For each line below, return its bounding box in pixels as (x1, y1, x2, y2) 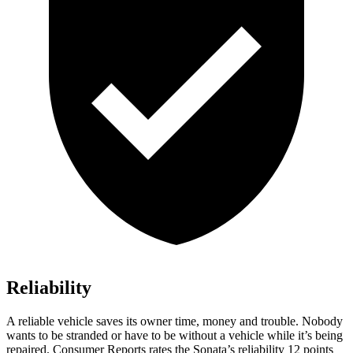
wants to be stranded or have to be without (6, 329, 217, 343)
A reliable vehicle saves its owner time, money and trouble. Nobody (6, 314, 343, 329)
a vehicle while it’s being (217, 329, 343, 343)
